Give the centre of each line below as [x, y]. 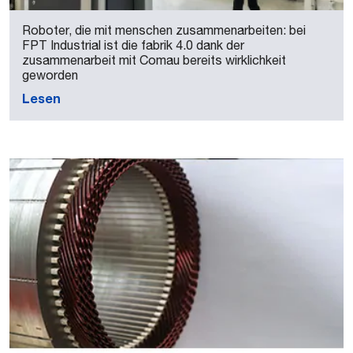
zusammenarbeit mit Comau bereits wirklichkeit [154, 60]
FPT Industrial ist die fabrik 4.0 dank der [133, 45]
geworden [50, 75]
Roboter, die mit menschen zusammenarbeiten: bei [164, 30]
